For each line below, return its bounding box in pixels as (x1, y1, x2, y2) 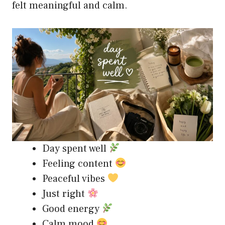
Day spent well (42, 142, 109, 155)
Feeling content (42, 157, 115, 170)
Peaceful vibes (42, 172, 107, 185)
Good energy (42, 202, 102, 215)
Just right (42, 187, 87, 200)
